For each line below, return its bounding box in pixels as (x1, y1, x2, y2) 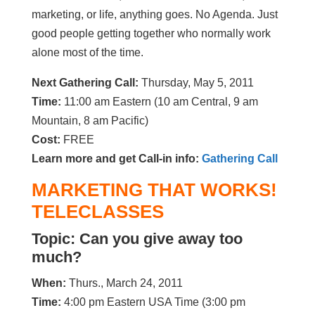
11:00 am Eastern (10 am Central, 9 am (63, 96, 258, 108)
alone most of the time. (31, 46, 143, 58)
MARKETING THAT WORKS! (31, 179, 277, 200)
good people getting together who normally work (31, 27, 271, 39)
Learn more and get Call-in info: (31, 153, 202, 165)
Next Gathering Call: (31, 77, 141, 89)
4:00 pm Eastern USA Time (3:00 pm (60, 296, 245, 308)
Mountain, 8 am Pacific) (31, 115, 148, 127)
